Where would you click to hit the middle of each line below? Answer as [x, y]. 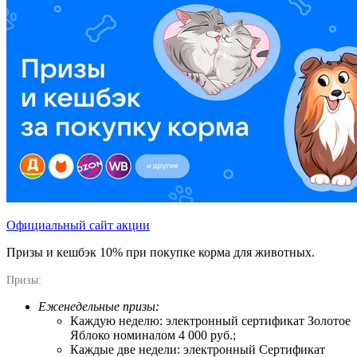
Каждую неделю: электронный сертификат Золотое [210, 321]
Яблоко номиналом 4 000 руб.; [153, 335]
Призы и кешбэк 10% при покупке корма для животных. [161, 253]
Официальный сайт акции [78, 226]
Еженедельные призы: [99, 307]
